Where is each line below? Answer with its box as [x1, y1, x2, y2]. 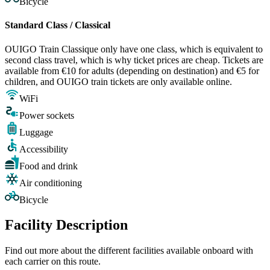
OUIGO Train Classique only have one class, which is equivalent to [5, 43, 263, 54]
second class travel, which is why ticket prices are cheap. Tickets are [5, 54, 263, 65]
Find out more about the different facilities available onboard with [5, 245, 253, 256]
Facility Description [5, 217, 128, 233]
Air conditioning [19, 177, 82, 188]
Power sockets [19, 110, 74, 121]
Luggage [19, 127, 53, 137]
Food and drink [19, 160, 78, 171]
